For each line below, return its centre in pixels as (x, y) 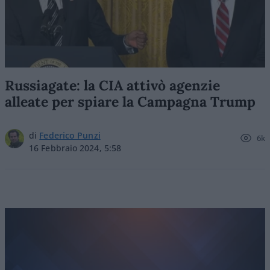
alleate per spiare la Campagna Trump (130, 102)
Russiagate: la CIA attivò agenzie (112, 85)
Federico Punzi (70, 135)
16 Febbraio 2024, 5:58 (75, 148)
